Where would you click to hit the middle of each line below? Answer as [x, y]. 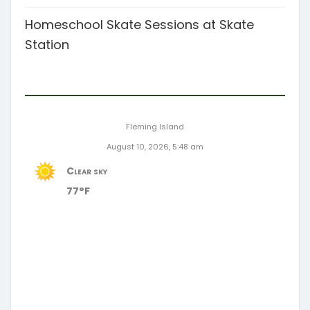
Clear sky [87, 171]
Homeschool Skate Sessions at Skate [139, 25]
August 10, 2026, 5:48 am [155, 147]
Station [47, 45]
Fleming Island [155, 127]
